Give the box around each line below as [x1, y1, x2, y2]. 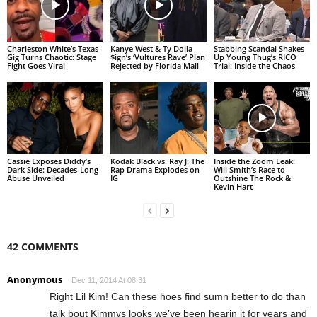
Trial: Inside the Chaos [213, 59, 295, 71]
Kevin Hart [213, 180, 253, 192]
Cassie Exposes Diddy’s [7, 155, 91, 166]
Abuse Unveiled [7, 172, 64, 183]
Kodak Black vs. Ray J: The [110, 155, 204, 166]
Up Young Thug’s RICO [213, 51, 296, 62]
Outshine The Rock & [213, 172, 291, 183]
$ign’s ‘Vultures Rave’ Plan [110, 51, 205, 62]
